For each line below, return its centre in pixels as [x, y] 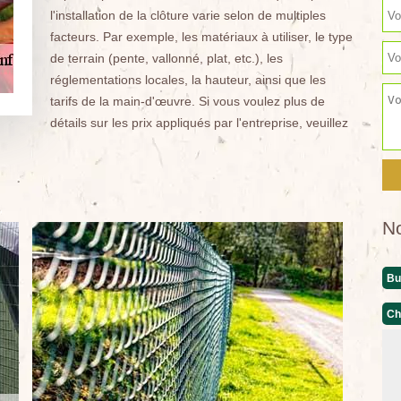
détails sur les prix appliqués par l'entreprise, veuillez [199, 123]
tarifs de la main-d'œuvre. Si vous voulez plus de [187, 101]
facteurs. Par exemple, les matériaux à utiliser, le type [201, 37]
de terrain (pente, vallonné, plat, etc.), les [166, 58]
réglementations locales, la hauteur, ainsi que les [188, 80]
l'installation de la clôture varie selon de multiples [188, 15]
